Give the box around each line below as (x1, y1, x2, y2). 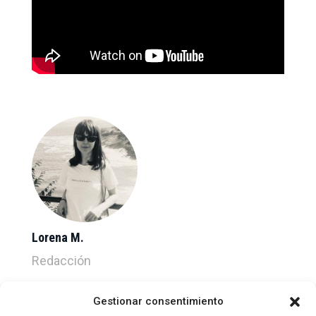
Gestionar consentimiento (92, 295, 224, 308)
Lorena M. (31, 229, 84, 245)
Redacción (31, 253, 91, 268)
